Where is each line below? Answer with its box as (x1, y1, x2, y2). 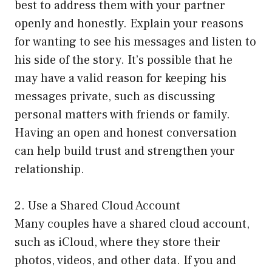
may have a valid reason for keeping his (15, 70, 226, 86)
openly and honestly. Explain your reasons (15, 15, 243, 32)
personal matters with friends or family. (15, 106, 230, 123)
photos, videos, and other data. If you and (15, 252, 236, 268)
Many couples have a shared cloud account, (15, 216, 250, 232)
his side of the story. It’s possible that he (15, 52, 233, 68)
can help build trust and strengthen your (15, 143, 235, 159)
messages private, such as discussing (15, 88, 216, 104)
